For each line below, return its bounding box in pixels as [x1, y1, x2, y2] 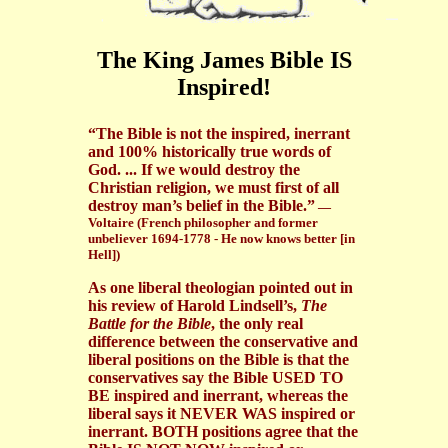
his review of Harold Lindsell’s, [88, 297, 301, 315]
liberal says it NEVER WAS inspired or [88, 405, 355, 423]
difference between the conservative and [88, 333, 358, 351]
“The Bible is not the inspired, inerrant [88, 125, 350, 143]
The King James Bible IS [96, 47, 352, 74]
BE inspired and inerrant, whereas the [88, 387, 348, 405]
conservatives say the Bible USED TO [88, 369, 343, 387]
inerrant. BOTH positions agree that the [88, 423, 358, 441]
